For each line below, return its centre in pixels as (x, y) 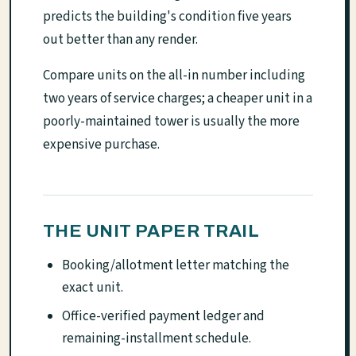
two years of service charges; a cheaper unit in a (178, 99)
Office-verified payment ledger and (163, 317)
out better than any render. (120, 40)
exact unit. (93, 288)
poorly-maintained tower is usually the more (171, 122)
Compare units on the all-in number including (174, 76)
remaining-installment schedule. (157, 339)
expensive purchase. (101, 145)
